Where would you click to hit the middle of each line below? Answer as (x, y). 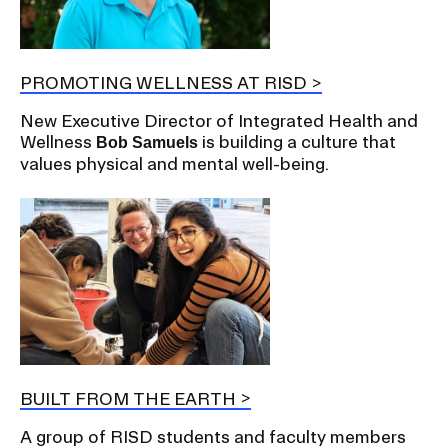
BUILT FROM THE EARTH (128, 398)
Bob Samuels (147, 143)
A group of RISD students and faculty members (213, 436)
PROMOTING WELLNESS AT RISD (163, 83)
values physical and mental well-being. (174, 164)
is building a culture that (297, 142)
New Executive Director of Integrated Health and (219, 121)
